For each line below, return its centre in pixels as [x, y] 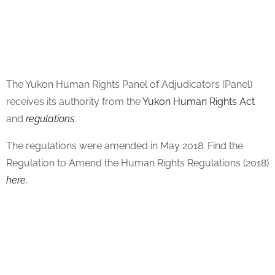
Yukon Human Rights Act [199, 102]
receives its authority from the [74, 102]
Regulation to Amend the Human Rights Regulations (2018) [137, 163]
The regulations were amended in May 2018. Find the [125, 146]
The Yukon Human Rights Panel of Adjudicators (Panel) [129, 84]
